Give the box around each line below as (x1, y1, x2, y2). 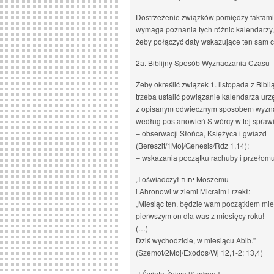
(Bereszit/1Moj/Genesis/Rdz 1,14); (136, 140, 249, 150)
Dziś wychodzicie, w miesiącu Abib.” (136, 235, 256, 245)
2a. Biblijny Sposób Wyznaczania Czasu (136, 57, 270, 68)
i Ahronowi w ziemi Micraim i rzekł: (136, 186, 250, 196)
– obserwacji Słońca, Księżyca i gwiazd (136, 128, 267, 138)
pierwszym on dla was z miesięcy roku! (136, 210, 264, 221)
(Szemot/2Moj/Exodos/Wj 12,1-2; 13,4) (136, 247, 263, 257)
